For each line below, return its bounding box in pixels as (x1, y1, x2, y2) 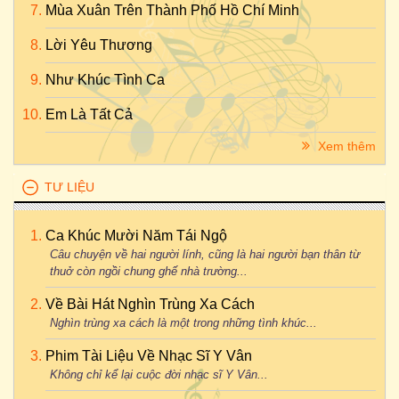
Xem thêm (314, 139, 376, 153)
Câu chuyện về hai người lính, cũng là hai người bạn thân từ (50, 248, 360, 261)
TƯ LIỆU (45, 180, 94, 194)
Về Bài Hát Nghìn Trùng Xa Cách (45, 297, 255, 312)
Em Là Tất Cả (45, 107, 133, 122)
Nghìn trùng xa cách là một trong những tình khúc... (50, 316, 317, 330)
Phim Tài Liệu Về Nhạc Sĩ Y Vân (45, 348, 252, 363)
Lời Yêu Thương (45, 37, 152, 53)
